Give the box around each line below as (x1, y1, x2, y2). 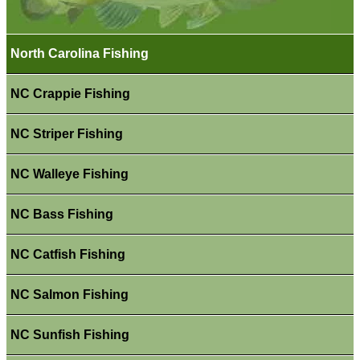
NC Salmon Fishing (10, 288, 129, 302)
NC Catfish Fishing (10, 247, 125, 262)
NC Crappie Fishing (10, 87, 130, 101)
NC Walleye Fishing (10, 167, 129, 182)
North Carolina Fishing (10, 47, 149, 61)
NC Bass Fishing (10, 207, 113, 222)
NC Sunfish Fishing (10, 328, 129, 342)
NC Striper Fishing (10, 127, 123, 141)
